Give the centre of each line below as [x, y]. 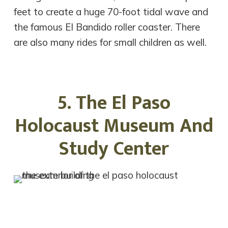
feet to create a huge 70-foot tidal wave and [111, 11]
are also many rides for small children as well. [110, 42]
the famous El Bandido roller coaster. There [107, 27]
